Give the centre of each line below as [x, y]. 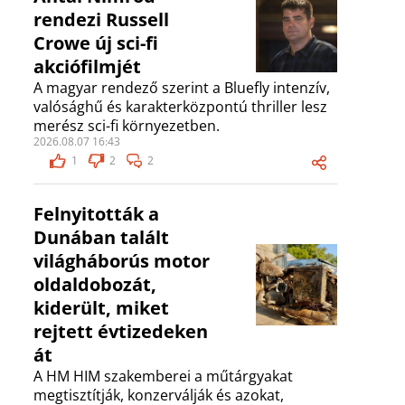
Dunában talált [101, 238]
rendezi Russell [101, 20]
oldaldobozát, [95, 285]
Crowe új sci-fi [96, 43]
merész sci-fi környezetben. [127, 126]
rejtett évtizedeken [121, 332]
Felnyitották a [96, 214]
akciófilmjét [87, 67]
